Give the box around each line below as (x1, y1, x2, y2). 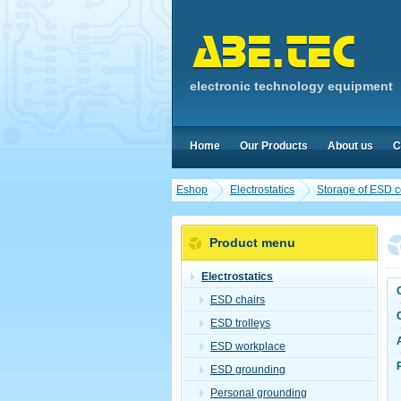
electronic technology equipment (190, 79, 393, 93)
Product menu (209, 235, 295, 250)
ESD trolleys (210, 317, 270, 329)
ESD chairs (210, 294, 265, 306)
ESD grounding (210, 363, 286, 376)
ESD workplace (210, 340, 286, 353)
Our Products (240, 140, 308, 152)
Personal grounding (210, 387, 307, 399)
